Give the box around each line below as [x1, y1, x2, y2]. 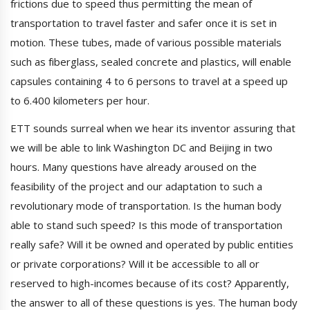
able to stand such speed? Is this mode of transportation [10, 218, 282, 232]
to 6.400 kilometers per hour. [10, 93, 149, 108]
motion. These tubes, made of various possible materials [10, 35, 282, 50]
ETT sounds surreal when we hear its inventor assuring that [10, 121, 295, 136]
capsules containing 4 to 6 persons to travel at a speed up [10, 74, 288, 89]
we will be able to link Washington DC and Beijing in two [10, 140, 273, 155]
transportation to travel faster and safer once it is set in [10, 16, 277, 30]
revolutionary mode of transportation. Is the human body [10, 199, 282, 213]
